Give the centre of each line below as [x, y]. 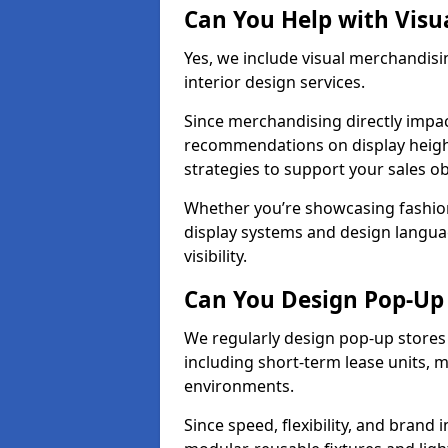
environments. [239, 386]
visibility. [215, 256]
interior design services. [274, 82]
